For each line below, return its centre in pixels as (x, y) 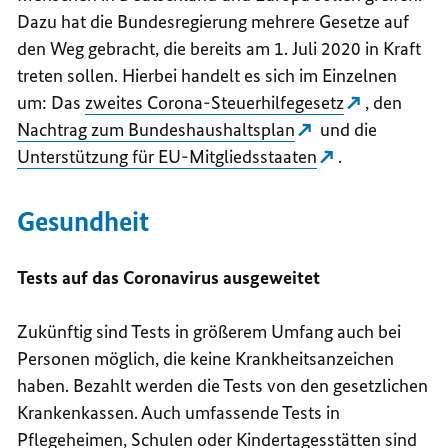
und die (347, 129)
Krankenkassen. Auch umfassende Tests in (179, 412)
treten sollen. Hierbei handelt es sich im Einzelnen (207, 75)
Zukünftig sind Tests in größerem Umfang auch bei (209, 331)
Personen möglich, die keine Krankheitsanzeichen (206, 358)
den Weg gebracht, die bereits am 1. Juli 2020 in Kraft (219, 48)
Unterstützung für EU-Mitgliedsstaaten (167, 156)
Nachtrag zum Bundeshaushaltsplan (156, 129)
